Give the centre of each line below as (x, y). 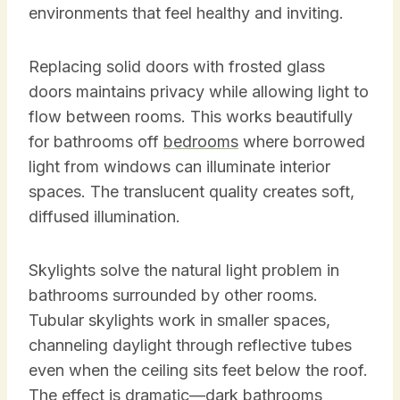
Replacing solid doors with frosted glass (177, 66)
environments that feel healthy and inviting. (186, 12)
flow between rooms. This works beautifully (191, 116)
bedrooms (201, 141)
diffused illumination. (104, 216)
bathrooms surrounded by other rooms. (173, 295)
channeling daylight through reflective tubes (190, 345)
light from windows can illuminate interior (179, 166)
